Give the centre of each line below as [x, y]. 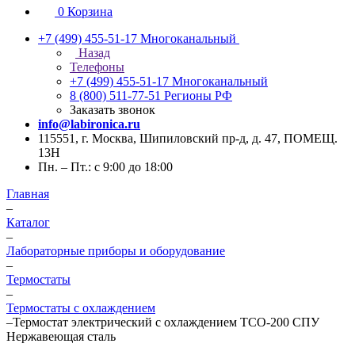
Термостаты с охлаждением [81, 308]
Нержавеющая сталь [61, 336]
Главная [28, 194]
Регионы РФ [198, 95]
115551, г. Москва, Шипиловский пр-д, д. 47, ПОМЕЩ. [188, 138]
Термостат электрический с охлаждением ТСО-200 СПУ [166, 322]
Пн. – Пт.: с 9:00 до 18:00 [105, 167]
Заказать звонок [113, 110]
